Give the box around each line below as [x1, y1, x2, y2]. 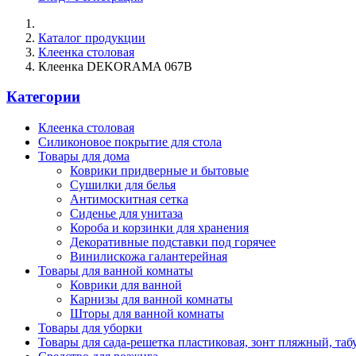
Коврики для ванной [70, 278, 182, 292]
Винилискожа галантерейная [70, 250, 227, 264]
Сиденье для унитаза [70, 207, 183, 221]
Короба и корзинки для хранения [70, 221, 249, 235]
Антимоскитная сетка [70, 192, 188, 207]
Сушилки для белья [70, 178, 176, 192]
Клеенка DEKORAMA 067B [38, 59, 192, 73]
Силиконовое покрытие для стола [38, 135, 222, 149]
